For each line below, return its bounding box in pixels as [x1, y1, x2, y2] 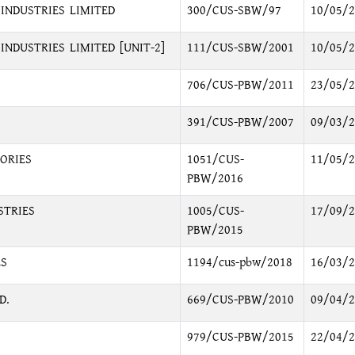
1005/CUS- [186, 202, 244, 220]
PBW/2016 [186, 170, 243, 188]
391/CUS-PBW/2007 [186, 113, 294, 132]
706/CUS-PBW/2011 [186, 76, 294, 94]
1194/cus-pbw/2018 [186, 254, 292, 272]
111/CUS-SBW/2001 [186, 39, 294, 57]
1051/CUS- [186, 151, 244, 169]
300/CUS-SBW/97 [186, 2, 281, 20]
